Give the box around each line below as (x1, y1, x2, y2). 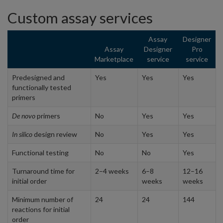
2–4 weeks (95, 166, 129, 175)
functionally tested (12, 83, 71, 92)
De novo (12, 111, 35, 120)
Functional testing (12, 148, 69, 157)
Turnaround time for (12, 166, 75, 175)
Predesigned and (12, 73, 65, 82)
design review (32, 129, 77, 138)
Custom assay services (7, 8, 153, 26)
